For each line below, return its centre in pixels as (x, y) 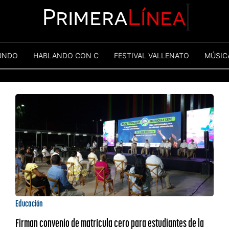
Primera (85, 17)
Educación (29, 203)
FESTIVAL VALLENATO (152, 55)
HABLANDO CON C (66, 55)
